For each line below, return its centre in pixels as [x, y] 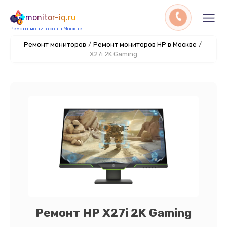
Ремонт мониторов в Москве [46, 29]
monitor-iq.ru [51, 17]
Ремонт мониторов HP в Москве [145, 44]
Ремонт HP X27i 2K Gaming [113, 213]
